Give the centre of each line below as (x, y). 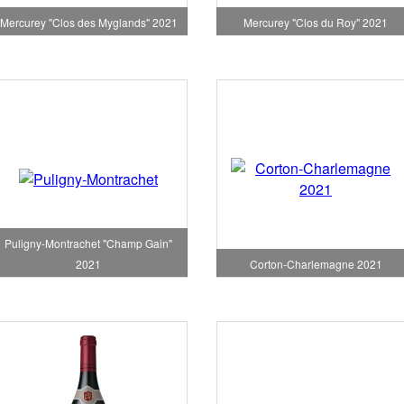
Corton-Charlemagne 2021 (316, 264)
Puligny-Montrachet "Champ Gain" (88, 243)
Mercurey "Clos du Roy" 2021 (316, 23)
